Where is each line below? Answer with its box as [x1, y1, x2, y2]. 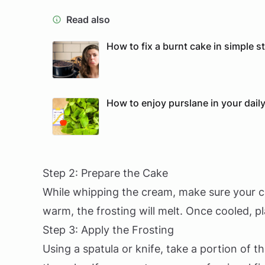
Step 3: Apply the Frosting [43, 224, 174, 236]
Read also [66, 14, 110, 25]
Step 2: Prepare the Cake [43, 167, 168, 179]
